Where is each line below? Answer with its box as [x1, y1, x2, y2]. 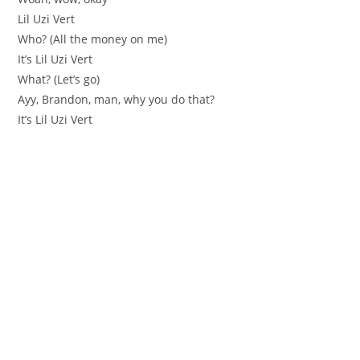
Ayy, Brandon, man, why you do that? [18, 91, 215, 107]
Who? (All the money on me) [18, 31, 168, 47]
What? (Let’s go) [18, 71, 100, 87]
